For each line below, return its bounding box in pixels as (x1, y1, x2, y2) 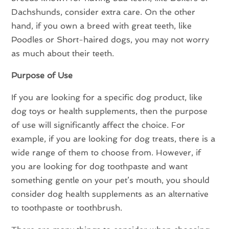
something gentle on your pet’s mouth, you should (11, 175, 210, 186)
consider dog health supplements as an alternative (11, 189, 209, 199)
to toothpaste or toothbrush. (11, 203, 123, 213)
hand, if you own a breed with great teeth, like (11, 21, 192, 31)
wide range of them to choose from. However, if (11, 148, 201, 158)
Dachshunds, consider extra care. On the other (11, 7, 196, 17)
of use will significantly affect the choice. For (11, 120, 186, 130)
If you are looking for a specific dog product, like (11, 93, 203, 103)
